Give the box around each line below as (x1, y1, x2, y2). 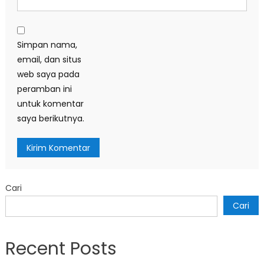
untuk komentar (16, 97, 84, 110)
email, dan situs (16, 53, 81, 65)
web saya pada (16, 68, 80, 80)
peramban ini (16, 82, 72, 95)
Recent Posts (5, 236, 117, 261)
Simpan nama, (16, 38, 77, 51)
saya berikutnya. (16, 112, 84, 124)
